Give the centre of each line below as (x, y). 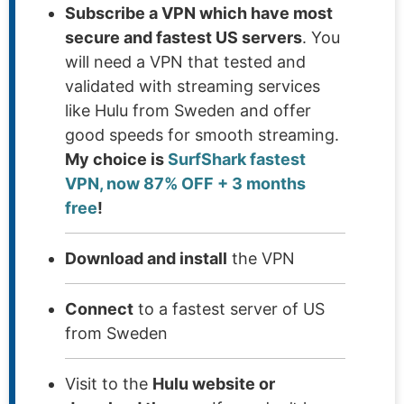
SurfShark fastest (237, 159)
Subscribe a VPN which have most (199, 13)
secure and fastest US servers (184, 37)
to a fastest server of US (229, 308)
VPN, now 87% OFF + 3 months (185, 183)
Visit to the (109, 383)
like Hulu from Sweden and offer (188, 110)
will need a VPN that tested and (185, 61)
